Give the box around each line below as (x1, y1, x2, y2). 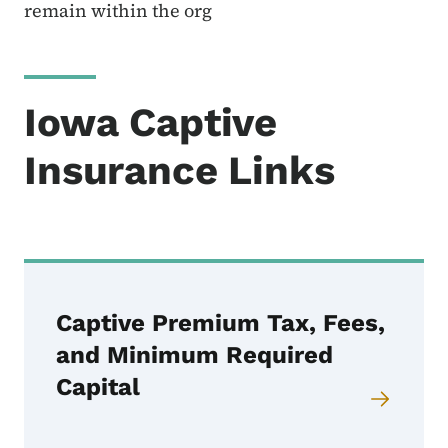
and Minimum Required (56, 341, 333, 370)
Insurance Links (24, 147, 335, 195)
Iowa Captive (24, 99, 278, 147)
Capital (56, 373, 140, 402)
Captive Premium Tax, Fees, (56, 309, 385, 338)
